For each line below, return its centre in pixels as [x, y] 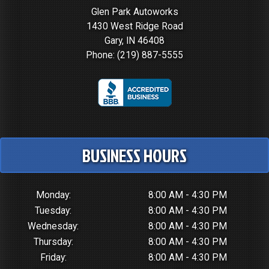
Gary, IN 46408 [134, 41]
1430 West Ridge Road [134, 26]
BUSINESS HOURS [134, 155]
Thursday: [53, 242]
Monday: [53, 195]
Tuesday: [53, 211]
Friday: [53, 258]
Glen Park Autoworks [134, 12]
